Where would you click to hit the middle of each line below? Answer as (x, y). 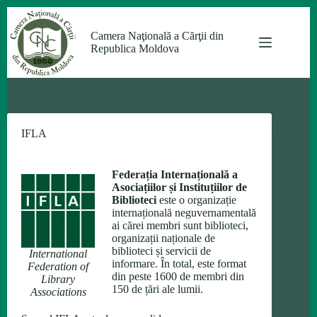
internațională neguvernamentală (184, 213)
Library (58, 279)
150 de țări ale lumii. (157, 289)
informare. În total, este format (179, 264)
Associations (58, 292)
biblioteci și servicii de (161, 251)
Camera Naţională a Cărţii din (157, 36)
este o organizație (196, 200)
